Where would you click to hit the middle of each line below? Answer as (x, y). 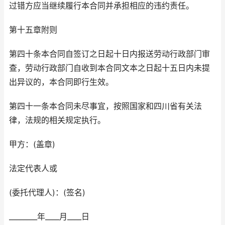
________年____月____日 (49, 217)
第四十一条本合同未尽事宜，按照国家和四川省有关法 (105, 106)
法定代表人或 (33, 169)
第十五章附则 (33, 30)
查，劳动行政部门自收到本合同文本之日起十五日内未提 (109, 68)
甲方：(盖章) (32, 145)
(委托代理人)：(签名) (47, 193)
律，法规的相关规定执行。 (57, 121)
